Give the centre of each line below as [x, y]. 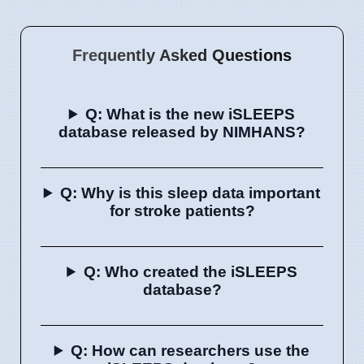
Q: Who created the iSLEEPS [190, 271]
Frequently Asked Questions [182, 55]
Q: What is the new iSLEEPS [191, 114]
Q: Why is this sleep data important [191, 193]
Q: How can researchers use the [191, 350]
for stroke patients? [182, 210]
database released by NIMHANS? [182, 132]
